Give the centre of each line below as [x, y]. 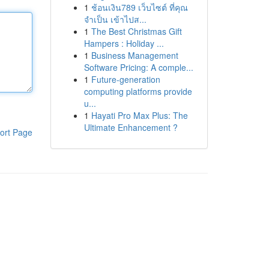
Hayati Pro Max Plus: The [139, 115]
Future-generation [125, 79]
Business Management [134, 55]
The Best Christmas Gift [136, 31]
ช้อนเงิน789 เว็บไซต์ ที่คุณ [139, 7]
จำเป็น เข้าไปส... [115, 19]
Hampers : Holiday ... [124, 43]
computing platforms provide [138, 91]
